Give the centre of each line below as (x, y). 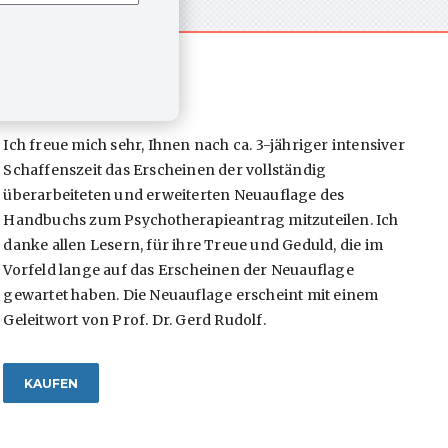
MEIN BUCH (57, 99)
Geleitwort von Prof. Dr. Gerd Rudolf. (134, 319)
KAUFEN (51, 383)
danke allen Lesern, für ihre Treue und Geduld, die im (193, 244)
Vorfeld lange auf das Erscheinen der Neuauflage (178, 269)
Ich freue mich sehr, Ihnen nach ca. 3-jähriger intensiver (204, 144)
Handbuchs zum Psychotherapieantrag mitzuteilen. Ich (201, 219)
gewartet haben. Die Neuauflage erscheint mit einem (191, 294)
